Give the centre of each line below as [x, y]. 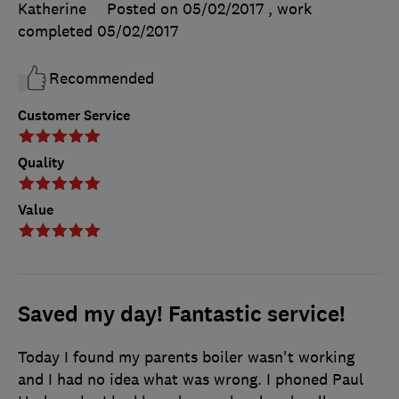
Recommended [102, 79]
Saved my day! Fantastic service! [182, 315]
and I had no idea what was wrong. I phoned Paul [191, 380]
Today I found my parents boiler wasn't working [186, 358]
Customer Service [74, 116]
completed [57, 32]
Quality [41, 163]
